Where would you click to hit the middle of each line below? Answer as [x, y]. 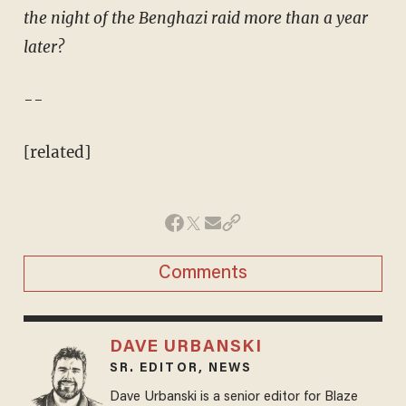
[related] [57, 152]
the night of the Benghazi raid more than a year [195, 18]
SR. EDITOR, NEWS [181, 368]
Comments [203, 273]
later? [43, 47]
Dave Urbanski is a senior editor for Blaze [233, 397]
